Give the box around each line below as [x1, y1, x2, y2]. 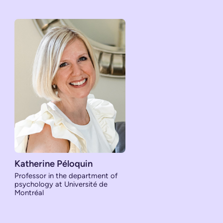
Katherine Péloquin [14, 158, 93, 170]
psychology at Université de [14, 180, 108, 189]
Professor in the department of [14, 171, 118, 181]
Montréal [14, 188, 44, 198]
